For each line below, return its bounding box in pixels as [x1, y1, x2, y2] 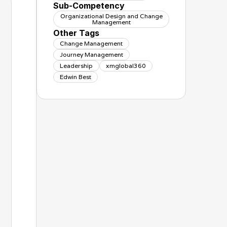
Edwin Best [59, 73, 91, 81]
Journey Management [59, 51, 123, 58]
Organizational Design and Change [60, 12, 163, 20]
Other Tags [53, 28, 99, 38]
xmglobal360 [105, 62, 146, 69]
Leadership [59, 62, 93, 69]
